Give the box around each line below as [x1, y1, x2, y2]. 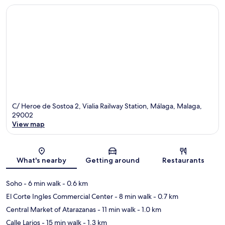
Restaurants [162, 156, 205, 165]
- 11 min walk [96, 205, 136, 214]
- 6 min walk [22, 179, 61, 188]
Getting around [85, 156, 140, 165]
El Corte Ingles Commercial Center [6, 192, 113, 201]
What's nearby [17, 156, 67, 165]
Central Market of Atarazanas [6, 205, 96, 214]
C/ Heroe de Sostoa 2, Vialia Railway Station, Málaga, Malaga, [12, 101, 202, 111]
